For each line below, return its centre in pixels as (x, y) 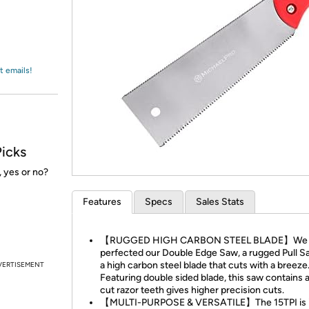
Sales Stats (220, 202)
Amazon (44, 23)
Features (102, 202)
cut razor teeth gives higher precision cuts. (192, 290)
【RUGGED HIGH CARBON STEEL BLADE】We (204, 240)
